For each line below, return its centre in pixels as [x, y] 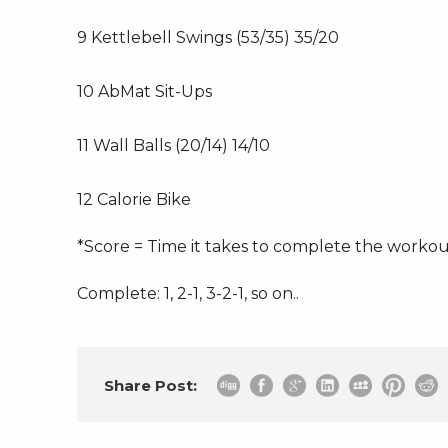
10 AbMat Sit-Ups [144, 91]
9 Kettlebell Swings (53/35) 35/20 [208, 37]
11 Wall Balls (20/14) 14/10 [173, 145]
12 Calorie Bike [134, 199]
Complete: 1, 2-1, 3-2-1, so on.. [188, 293]
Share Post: [150, 385]
